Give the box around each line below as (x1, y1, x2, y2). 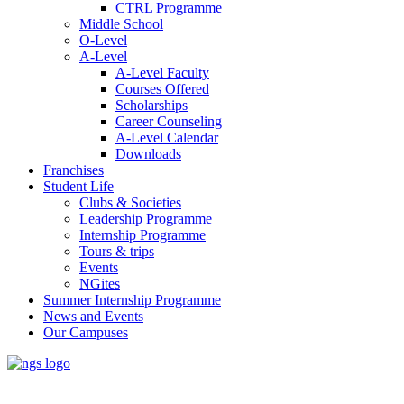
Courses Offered (115, 81, 209, 96)
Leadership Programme (79, 211, 212, 226)
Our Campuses (43, 325, 128, 340)
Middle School (79, 16, 163, 32)
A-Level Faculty (115, 65, 209, 80)
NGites (79, 276, 120, 291)
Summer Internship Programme (43, 292, 221, 308)
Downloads (115, 146, 181, 161)
